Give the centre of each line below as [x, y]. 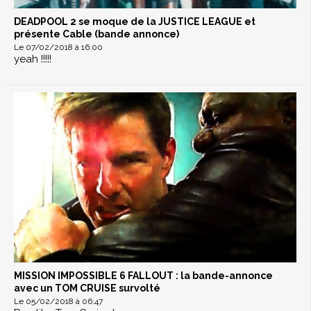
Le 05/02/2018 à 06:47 [58, 302]
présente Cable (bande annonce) [96, 34]
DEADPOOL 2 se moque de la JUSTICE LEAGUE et [135, 22]
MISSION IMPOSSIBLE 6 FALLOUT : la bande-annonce [143, 276]
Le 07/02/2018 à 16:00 [58, 48]
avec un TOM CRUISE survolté [87, 288]
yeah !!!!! [33, 59]
